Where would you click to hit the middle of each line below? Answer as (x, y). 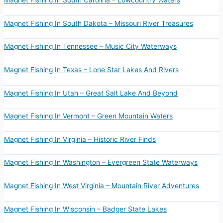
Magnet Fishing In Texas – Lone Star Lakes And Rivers (91, 70)
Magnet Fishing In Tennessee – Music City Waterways (90, 47)
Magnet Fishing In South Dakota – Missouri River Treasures (98, 23)
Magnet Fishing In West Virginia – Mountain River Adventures (101, 185)
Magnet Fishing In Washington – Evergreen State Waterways (101, 163)
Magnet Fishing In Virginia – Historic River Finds (80, 139)
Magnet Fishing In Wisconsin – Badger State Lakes (85, 209)
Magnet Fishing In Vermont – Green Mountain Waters (88, 116)
